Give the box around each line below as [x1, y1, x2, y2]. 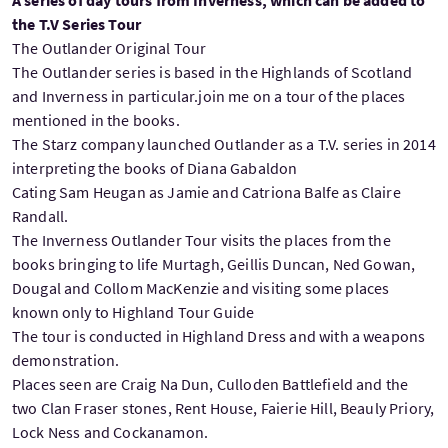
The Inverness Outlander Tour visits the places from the [12, 229, 391, 250]
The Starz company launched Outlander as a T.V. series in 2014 [12, 133, 436, 154]
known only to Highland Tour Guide [12, 301, 255, 322]
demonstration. [12, 349, 120, 370]
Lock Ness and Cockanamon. [12, 421, 209, 442]
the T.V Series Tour [12, 13, 142, 34]
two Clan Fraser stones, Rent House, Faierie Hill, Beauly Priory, [12, 397, 435, 418]
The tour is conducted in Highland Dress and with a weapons [12, 325, 426, 346]
